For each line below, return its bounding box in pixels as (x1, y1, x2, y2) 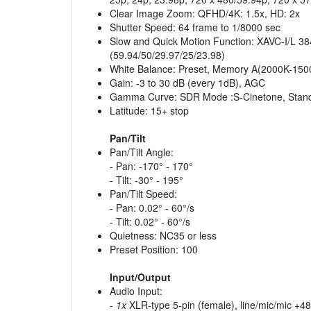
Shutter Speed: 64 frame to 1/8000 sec (110, 20, 280, 35)
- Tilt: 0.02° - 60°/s (110, 215, 190, 229)
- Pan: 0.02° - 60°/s (110, 201, 194, 215)
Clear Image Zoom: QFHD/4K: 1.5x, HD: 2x (110, 6, 300, 21)
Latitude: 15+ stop (110, 103, 189, 118)
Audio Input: (110, 284, 162, 299)
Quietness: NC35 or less (110, 228, 217, 243)
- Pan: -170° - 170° (110, 159, 193, 174)
